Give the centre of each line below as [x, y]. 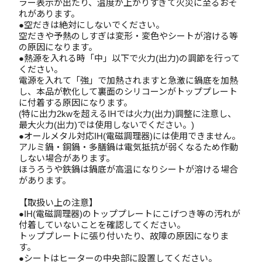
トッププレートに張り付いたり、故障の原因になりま [124, 236]
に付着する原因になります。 [75, 103]
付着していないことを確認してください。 [102, 225]
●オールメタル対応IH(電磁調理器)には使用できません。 [130, 136]
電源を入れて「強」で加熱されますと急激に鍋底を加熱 [128, 80]
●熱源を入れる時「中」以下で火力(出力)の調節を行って [129, 58]
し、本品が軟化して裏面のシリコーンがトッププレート [128, 92]
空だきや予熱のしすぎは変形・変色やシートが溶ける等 [128, 36]
